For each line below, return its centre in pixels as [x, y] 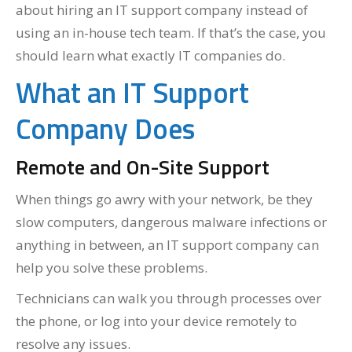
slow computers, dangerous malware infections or [171, 222]
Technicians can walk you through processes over [169, 298]
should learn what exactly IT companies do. [150, 55]
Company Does [105, 128]
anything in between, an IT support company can [167, 245]
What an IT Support [132, 92]
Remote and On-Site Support [143, 167]
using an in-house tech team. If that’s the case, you [171, 33]
